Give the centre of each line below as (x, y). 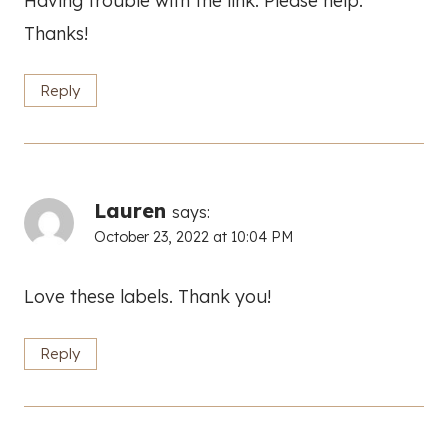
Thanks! (56, 33)
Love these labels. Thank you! (147, 297)
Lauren (130, 210)
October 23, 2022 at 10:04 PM (193, 236)
